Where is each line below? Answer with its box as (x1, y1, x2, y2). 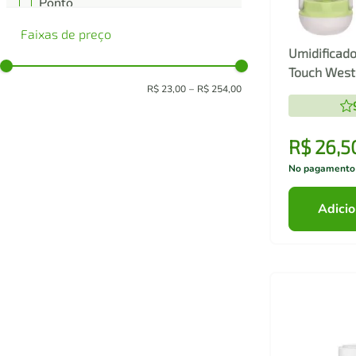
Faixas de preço (21, 26, 111, 42)
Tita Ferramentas (39, 33, 138, 51)
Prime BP (39, 14, 94, 32)
